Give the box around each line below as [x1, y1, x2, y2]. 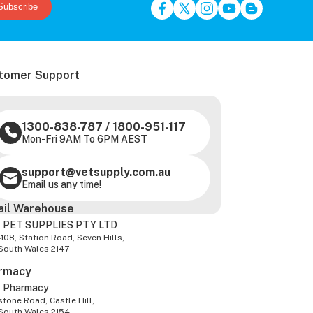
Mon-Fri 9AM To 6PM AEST [22, 133, 148, 145]
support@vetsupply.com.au [22, 166, 171, 180]
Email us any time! [22, 179, 102, 191]
